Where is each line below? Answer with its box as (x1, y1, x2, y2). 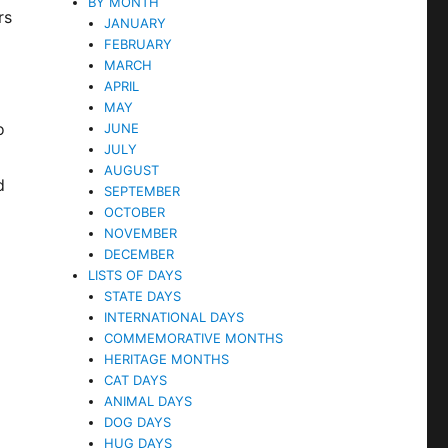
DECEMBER (104, 245, 175, 262)
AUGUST (104, 161, 160, 178)
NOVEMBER (104, 224, 178, 241)
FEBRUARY (104, 35, 173, 52)
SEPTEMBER (104, 182, 181, 199)
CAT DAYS (104, 371, 168, 388)
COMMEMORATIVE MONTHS (104, 329, 284, 346)
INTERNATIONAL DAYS (104, 308, 245, 325)
